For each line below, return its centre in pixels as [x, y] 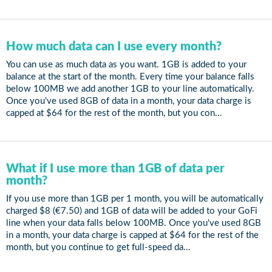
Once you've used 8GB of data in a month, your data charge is [129, 101]
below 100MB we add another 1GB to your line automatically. [130, 89]
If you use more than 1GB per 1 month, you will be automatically [135, 199]
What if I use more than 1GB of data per [115, 169]
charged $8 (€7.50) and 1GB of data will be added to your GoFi [132, 211]
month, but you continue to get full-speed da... [98, 247]
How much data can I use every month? [114, 47]
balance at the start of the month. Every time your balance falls [130, 77]
